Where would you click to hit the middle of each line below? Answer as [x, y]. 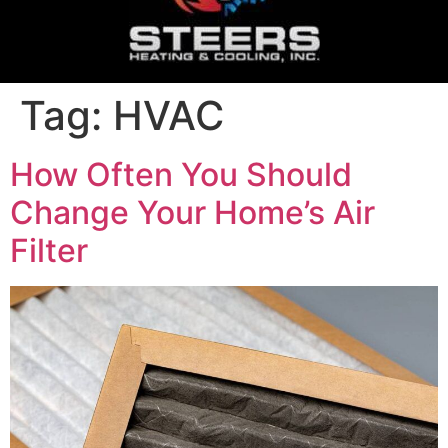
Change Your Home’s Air [192, 212]
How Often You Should [181, 174]
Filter [49, 250]
